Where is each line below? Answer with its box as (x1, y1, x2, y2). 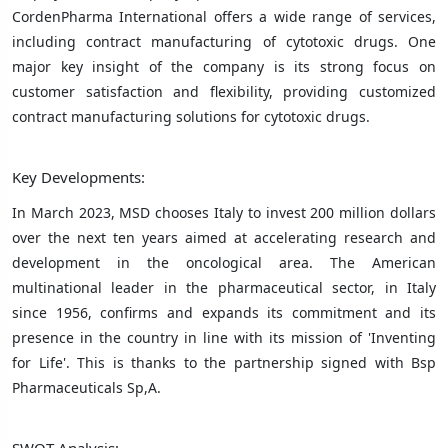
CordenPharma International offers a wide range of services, (12, 6, 436, 26)
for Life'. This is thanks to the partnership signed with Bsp (12, 352, 436, 372)
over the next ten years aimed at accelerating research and (12, 227, 436, 247)
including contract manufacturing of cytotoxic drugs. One (12, 31, 436, 51)
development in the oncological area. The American (12, 252, 436, 272)
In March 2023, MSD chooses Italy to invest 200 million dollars (12, 202, 436, 222)
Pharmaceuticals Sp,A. (12, 377, 161, 397)
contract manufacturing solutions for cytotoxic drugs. (12, 106, 370, 126)
